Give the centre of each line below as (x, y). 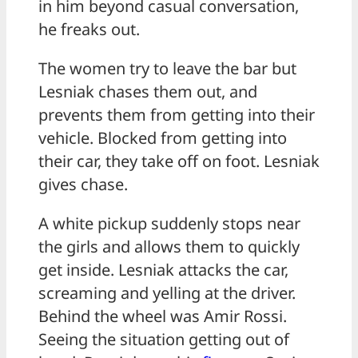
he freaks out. (89, 29)
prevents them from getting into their (177, 114)
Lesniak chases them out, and (148, 91)
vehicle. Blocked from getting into (163, 137)
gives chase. (83, 184)
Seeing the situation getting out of (164, 339)
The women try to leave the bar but (167, 68)
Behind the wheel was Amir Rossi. (163, 316)
